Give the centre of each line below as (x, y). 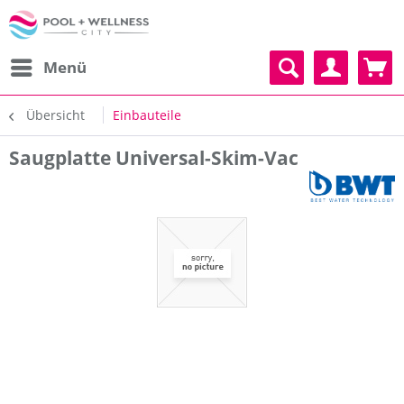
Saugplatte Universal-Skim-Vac (154, 158)
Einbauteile (147, 115)
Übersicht (55, 115)
